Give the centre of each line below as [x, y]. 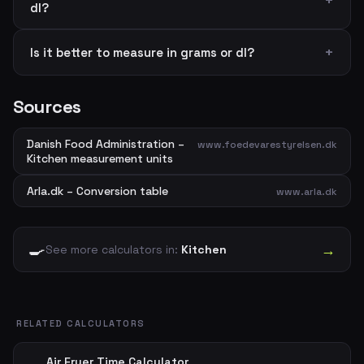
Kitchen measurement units [100, 158]
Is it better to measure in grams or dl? [142, 52]
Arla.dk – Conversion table [97, 191]
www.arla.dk [307, 192]
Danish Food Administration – [106, 144]
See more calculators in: [113, 249]
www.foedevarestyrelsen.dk [267, 145]
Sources [47, 106]
